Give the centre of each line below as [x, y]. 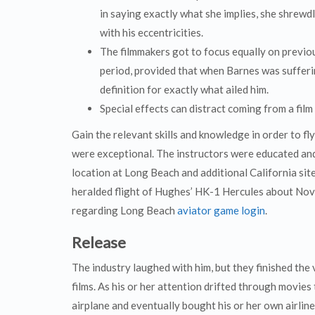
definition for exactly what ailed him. [184, 89]
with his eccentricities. [152, 32]
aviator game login [221, 210]
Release [99, 242]
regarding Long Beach [124, 210]
